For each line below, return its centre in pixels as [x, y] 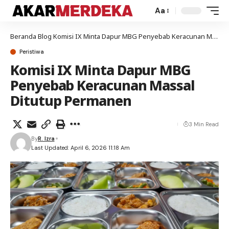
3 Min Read [204, 124]
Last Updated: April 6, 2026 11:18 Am [80, 148]
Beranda [23, 36]
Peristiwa [32, 52]
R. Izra [46, 139]
